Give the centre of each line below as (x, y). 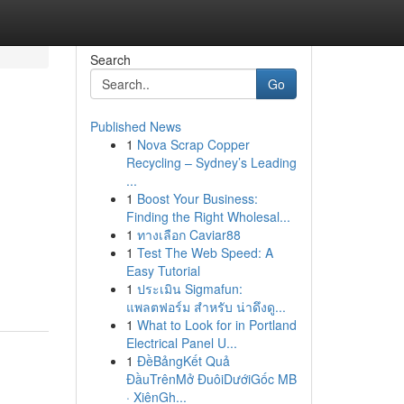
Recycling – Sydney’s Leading (211, 162)
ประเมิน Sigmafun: (189, 289)
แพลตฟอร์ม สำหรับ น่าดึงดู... (206, 307)
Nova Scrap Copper (193, 144)
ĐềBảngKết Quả (183, 361)
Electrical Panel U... (181, 343)
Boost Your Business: (197, 198)
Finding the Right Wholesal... (208, 216)
